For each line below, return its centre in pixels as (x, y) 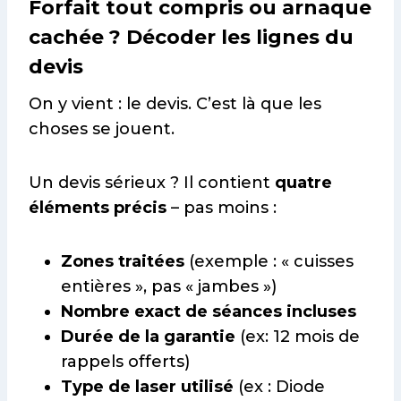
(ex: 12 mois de (298, 336)
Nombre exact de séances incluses (209, 311)
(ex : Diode (279, 386)
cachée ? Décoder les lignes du (191, 37)
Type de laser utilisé (147, 386)
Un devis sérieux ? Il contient (152, 182)
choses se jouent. (102, 128)
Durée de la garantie (148, 336)
